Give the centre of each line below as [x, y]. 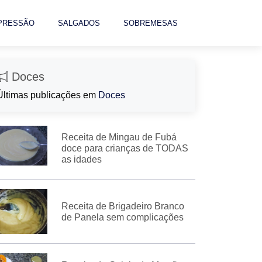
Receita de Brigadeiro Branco [123, 206]
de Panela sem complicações [122, 218]
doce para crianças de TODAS [125, 148]
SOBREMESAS [151, 23]
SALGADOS [79, 23]
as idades [81, 159]
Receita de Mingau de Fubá [119, 137]
